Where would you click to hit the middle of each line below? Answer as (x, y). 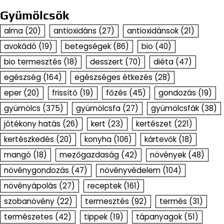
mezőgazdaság (89, 154)
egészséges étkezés (113, 77)
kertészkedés (29, 139)
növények (168, 154)
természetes (28, 216)
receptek (104, 185)
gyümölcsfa (98, 108)
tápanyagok (159, 216)
